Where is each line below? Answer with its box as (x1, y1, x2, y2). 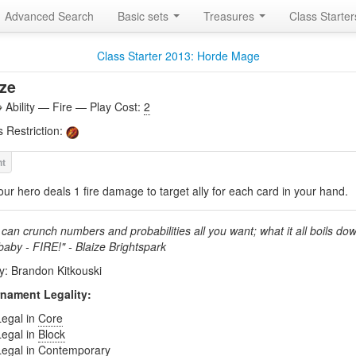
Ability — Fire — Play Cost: (2, 99, 144, 114)
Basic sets (118, 8, 172, 24)
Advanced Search (5, 8, 94, 24)
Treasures (203, 8, 257, 24)
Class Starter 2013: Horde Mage (96, 48, 260, 64)
